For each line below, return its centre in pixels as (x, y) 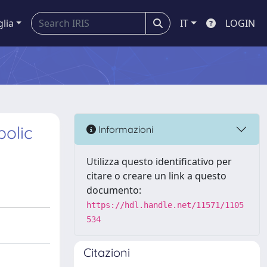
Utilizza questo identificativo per (159, 162)
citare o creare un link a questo (156, 176)
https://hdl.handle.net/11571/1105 (165, 205)
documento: (114, 190)
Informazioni (125, 129)
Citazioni (107, 252)
